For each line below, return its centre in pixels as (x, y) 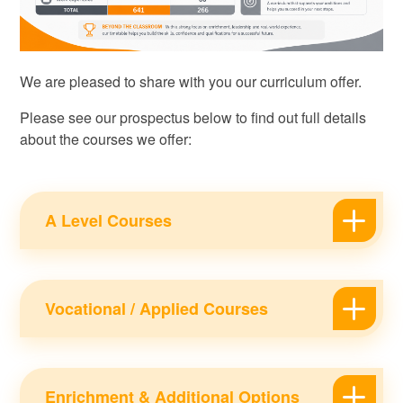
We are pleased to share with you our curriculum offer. (191, 82)
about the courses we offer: (106, 139)
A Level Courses (108, 221)
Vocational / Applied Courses (156, 309)
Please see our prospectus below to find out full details (193, 118)
